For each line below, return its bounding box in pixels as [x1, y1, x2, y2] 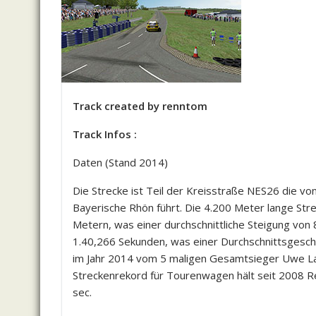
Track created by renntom [73, 99, 207, 113]
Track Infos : [73, 127, 137, 141]
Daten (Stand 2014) [73, 155, 168, 169]
